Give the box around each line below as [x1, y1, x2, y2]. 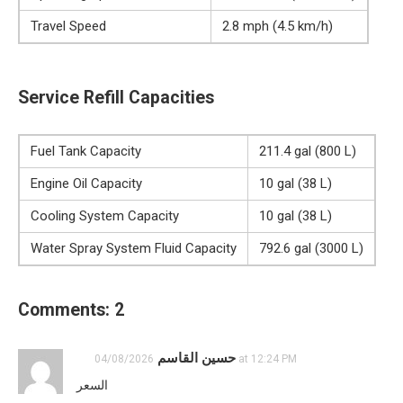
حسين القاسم [157, 349, 236, 366]
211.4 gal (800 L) [259, 142, 356, 159]
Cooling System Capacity [31, 207, 179, 224]
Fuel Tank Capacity [31, 142, 141, 159]
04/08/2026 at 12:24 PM [236, 352, 297, 365]
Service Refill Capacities [18, 86, 214, 108]
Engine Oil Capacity [31, 175, 142, 192]
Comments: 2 [18, 299, 124, 320]
